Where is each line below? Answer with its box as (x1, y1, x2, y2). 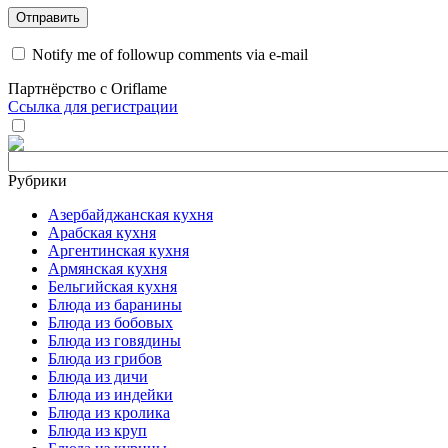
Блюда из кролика (48, 404, 170, 422)
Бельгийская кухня (48, 278, 177, 296)
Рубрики (8, 172, 67, 190)
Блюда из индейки (48, 386, 173, 404)
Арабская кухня (48, 224, 156, 242)
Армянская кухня (48, 260, 167, 278)
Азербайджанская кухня (48, 206, 213, 224)
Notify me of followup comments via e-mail (32, 46, 308, 64)
